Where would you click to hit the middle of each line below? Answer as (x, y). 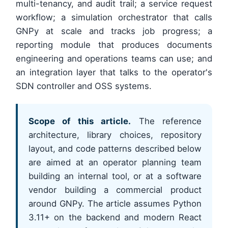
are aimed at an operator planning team (115, 163)
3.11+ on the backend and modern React (115, 218)
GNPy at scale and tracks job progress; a (114, 31)
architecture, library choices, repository (115, 135)
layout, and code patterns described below (115, 149)
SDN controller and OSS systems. (84, 86)
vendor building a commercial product (115, 190)
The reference (166, 121)
